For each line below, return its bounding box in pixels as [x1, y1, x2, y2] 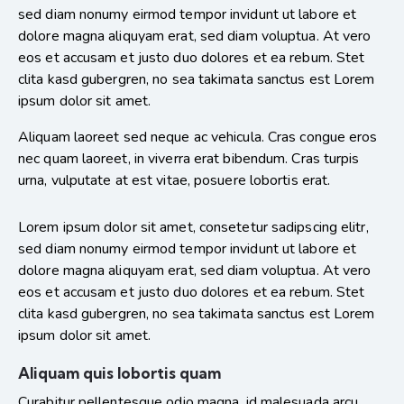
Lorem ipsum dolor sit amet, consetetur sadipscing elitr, [18, 217, 369, 238]
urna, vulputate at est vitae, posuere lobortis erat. [18, 170, 331, 191]
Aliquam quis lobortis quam [18, 363, 221, 383]
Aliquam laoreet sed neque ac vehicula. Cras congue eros [18, 127, 378, 148]
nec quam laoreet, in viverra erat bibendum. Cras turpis [18, 149, 360, 170]
